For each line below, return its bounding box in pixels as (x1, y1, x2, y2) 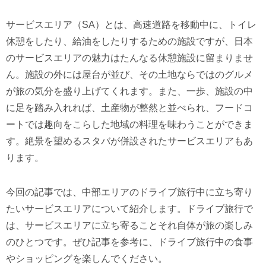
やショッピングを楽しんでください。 (6, 253, 167, 264)
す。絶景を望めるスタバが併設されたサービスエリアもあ (6, 135, 253, 146)
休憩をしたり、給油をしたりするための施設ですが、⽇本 (6, 36, 253, 46)
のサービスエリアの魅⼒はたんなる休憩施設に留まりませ (6, 52, 253, 63)
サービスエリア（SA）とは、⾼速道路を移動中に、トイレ (6, 19, 256, 30)
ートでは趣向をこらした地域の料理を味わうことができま (6, 119, 253, 129)
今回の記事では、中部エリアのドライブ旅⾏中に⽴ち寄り (6, 186, 253, 197)
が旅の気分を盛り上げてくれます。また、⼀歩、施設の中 (6, 85, 253, 96)
